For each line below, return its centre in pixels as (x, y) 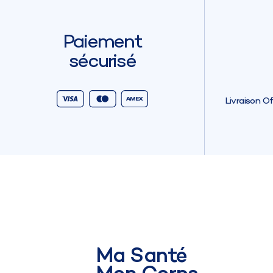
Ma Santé (141, 255)
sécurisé (102, 62)
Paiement (102, 42)
